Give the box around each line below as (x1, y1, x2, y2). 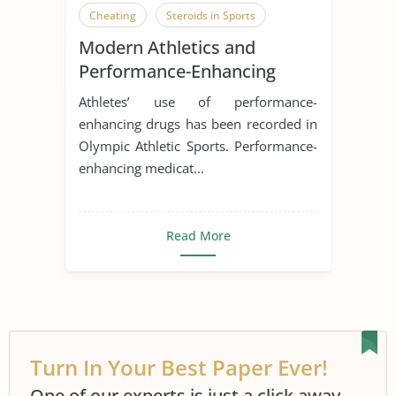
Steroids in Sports (166, 7, 255, 23)
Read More (165, 226, 231, 244)
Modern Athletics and (79, 34, 255, 59)
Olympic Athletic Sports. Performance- (79, 136, 317, 155)
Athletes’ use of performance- (79, 92, 317, 110)
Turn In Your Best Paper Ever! (30, 352, 328, 382)
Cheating (89, 7, 136, 23)
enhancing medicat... (79, 158, 204, 177)
